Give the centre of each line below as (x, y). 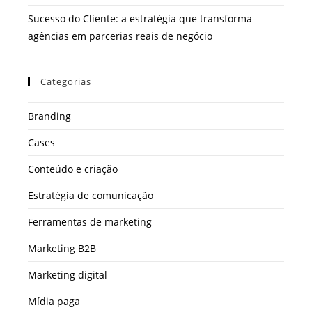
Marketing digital (68, 274)
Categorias (66, 81)
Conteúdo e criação (73, 169)
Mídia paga (54, 301)
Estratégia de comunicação (91, 195)
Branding (49, 116)
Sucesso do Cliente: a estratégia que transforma (140, 18)
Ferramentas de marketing (90, 221)
